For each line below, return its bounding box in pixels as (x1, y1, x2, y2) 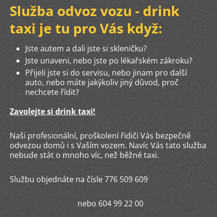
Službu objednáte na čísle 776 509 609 (10, 174, 148, 185)
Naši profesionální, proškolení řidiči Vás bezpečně (10, 130, 191, 141)
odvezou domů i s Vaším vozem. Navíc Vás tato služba (10, 140, 206, 151)
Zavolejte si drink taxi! (10, 106, 95, 117)
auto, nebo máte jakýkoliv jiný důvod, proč (25, 77, 179, 88)
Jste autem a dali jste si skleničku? (25, 43, 147, 54)
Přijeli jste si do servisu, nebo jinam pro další (25, 67, 187, 78)
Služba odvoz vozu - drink (10, 1, 179, 20)
